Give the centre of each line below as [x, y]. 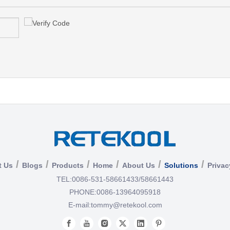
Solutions [181, 165]
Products [68, 165]
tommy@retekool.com [126, 205]
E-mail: [79, 205]
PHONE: [83, 192]
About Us [138, 165]
